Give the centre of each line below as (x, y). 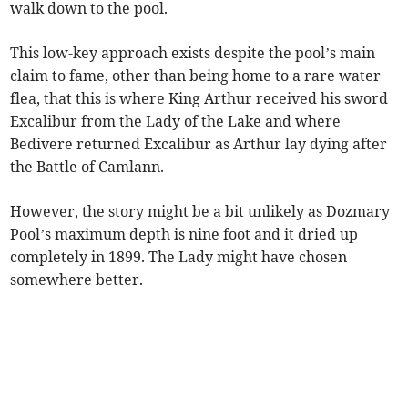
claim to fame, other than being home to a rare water (196, 76)
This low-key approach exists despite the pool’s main (193, 53)
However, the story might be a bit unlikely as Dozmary (200, 212)
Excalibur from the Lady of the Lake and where (176, 122)
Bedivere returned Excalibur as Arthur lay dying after (199, 144)
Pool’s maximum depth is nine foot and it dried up (184, 235)
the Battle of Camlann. (87, 167)
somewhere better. (77, 280)
